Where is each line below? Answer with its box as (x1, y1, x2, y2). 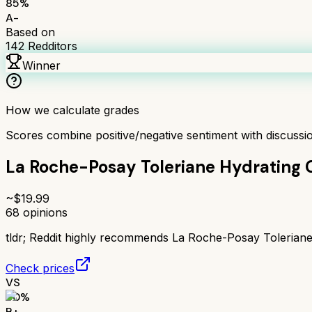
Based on (6, 24, 55, 39)
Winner (22, 58, 61, 72)
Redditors (24, 38, 77, 53)
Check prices (6, 260, 75, 275)
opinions (19, 205, 68, 219)
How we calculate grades (6, 102, 139, 117)
